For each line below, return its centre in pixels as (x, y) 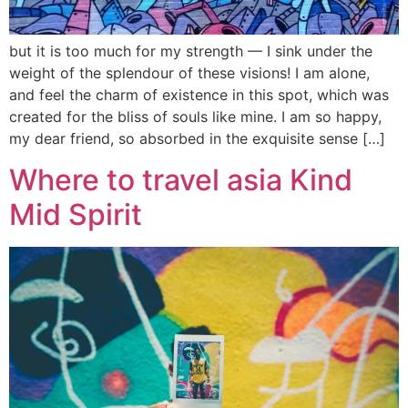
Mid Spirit (76, 214)
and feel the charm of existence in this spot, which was (199, 95)
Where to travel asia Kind (181, 179)
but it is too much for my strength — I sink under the (191, 51)
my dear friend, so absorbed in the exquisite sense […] (197, 139)
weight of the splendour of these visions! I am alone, (189, 73)
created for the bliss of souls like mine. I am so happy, (195, 117)
